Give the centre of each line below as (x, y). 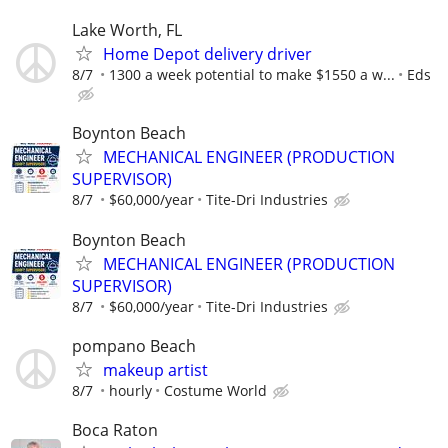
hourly (130, 390)
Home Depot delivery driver (207, 54)
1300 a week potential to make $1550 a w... (252, 75)
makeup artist (155, 369)
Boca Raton (115, 429)
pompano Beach (134, 345)
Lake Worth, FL (127, 30)
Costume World (215, 390)
